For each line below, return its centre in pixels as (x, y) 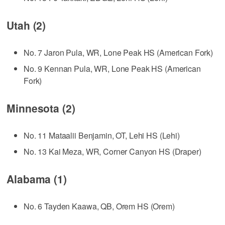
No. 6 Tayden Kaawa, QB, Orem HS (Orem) (99, 206)
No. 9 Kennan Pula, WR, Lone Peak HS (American (112, 68)
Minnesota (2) (41, 108)
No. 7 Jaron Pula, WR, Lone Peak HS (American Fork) (119, 52)
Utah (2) (26, 25)
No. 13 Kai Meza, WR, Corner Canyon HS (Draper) (113, 151)
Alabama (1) (37, 179)
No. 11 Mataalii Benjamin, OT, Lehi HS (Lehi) (102, 135)
